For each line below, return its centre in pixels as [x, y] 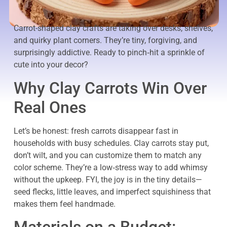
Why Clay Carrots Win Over [110, 88]
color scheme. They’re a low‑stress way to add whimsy [111, 167]
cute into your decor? [51, 65]
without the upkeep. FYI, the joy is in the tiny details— [108, 179]
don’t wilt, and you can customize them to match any [108, 155]
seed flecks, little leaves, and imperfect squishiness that [112, 192]
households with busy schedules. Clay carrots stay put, [111, 143]
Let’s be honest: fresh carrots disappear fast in [96, 131]
